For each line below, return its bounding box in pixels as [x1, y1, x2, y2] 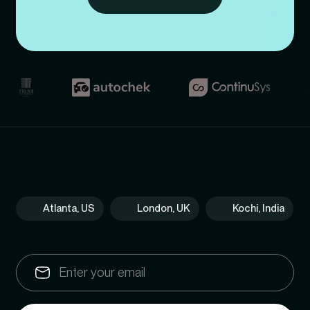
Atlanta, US [42, 202, 95, 215]
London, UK [137, 202, 190, 215]
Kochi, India [232, 202, 284, 215]
